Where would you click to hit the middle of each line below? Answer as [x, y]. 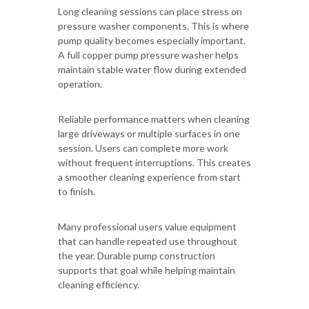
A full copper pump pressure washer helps [148, 54]
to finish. [77, 191]
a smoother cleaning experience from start [149, 177]
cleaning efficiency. [99, 284]
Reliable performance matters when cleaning [154, 119]
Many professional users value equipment [147, 226]
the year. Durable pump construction [137, 255]
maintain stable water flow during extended [152, 69]
